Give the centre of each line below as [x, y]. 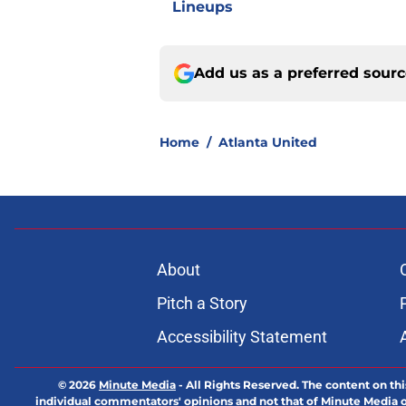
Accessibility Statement [242, 337]
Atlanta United [268, 143]
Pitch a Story [202, 304]
